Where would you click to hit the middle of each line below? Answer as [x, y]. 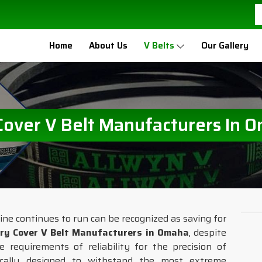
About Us [108, 46]
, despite [207, 232]
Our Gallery [225, 46]
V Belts [159, 46]
